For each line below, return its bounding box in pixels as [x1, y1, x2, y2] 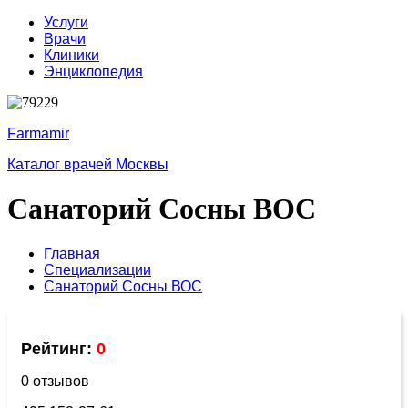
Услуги [44, 15, 88, 30]
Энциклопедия [44, 64, 143, 79]
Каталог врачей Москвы [7, 157, 168, 172]
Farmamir [7, 126, 69, 141]
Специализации [44, 261, 151, 278]
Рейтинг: [21, 339, 97, 358]
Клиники [44, 47, 99, 63]
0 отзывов [21, 372, 89, 389]
